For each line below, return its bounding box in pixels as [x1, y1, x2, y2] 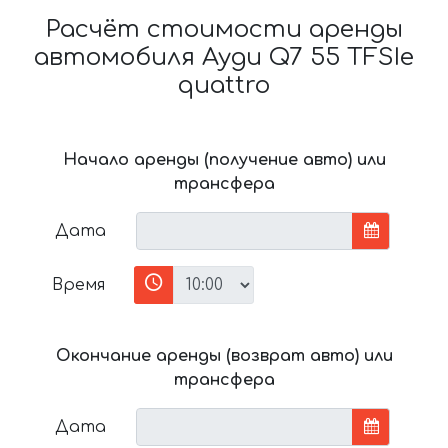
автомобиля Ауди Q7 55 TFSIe [34, 44, 414, 72]
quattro [178, 72, 270, 100]
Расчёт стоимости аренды [45, 16, 403, 44]
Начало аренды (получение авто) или [62, 151, 386, 170]
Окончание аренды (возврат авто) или [55, 347, 393, 366]
